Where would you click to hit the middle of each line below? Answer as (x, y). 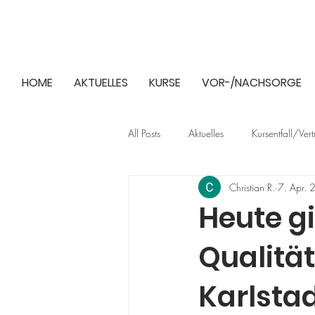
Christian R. (252, 187)
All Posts (144, 133)
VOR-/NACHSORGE (252, 83)
